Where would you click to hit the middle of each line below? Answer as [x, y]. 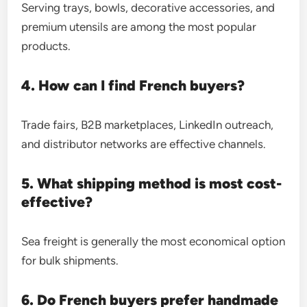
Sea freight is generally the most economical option [153, 241]
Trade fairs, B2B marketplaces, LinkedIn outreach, [148, 124]
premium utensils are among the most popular [139, 26]
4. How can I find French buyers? [133, 85]
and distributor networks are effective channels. [144, 144]
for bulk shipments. [70, 260]
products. [46, 46]
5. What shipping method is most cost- [152, 183]
